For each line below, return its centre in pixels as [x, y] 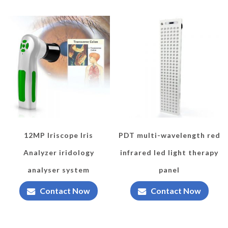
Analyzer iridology [59, 153]
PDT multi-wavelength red [169, 135]
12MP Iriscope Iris [59, 135]
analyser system [59, 170]
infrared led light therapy [169, 153]
